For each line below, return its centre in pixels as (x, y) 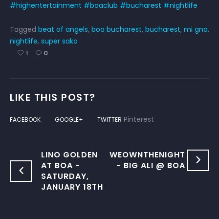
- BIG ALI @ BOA (151, 166)
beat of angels (63, 30)
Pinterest (138, 120)
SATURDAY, (65, 176)
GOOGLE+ (69, 120)
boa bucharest (117, 30)
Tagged (24, 30)
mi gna (196, 30)
